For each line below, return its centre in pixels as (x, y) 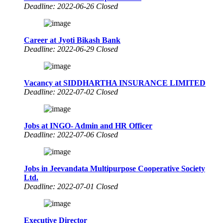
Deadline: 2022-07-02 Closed (71, 92)
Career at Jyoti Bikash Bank (72, 40)
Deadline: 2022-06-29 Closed (71, 49)
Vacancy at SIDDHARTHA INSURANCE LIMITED (115, 83)
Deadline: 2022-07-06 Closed (71, 134)
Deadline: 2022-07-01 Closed (71, 186)
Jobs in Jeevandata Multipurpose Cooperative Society (114, 168)
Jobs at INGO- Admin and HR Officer (88, 125)
